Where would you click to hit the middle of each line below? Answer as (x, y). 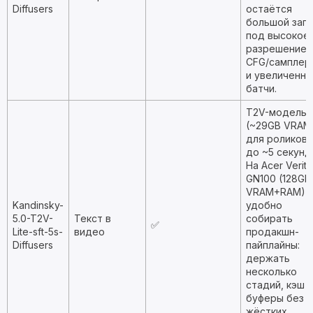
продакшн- (272, 232)
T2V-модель (276, 112)
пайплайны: (273, 245)
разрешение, (278, 49)
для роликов (277, 139)
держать (268, 258)
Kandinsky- (38, 205)
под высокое (278, 35)
